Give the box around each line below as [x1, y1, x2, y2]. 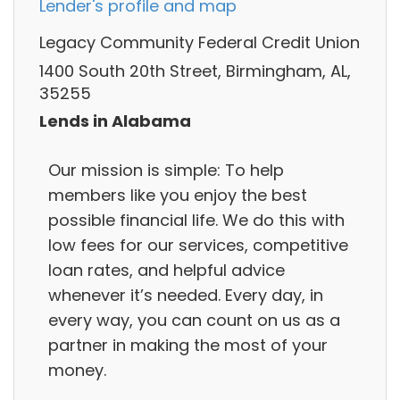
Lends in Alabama [39, 110, 191, 133]
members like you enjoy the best [48, 183, 307, 206]
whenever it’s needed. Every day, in [48, 283, 323, 306]
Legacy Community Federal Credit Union [39, 31, 360, 54]
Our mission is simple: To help [48, 158, 284, 181]
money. [48, 358, 106, 381]
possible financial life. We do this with [48, 208, 345, 231]
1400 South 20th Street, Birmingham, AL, [39, 59, 351, 82]
